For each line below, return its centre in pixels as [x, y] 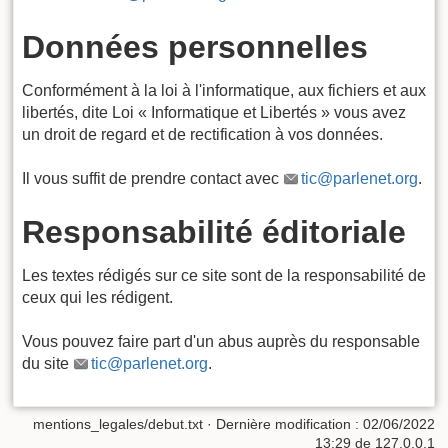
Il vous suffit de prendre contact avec [152, 179]
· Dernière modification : [283, 423]
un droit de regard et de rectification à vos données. [202, 134]
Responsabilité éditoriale [214, 231]
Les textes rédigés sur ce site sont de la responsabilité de [224, 275]
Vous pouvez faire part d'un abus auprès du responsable [221, 342]
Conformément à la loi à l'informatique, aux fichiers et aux [224, 90]
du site [47, 364]
